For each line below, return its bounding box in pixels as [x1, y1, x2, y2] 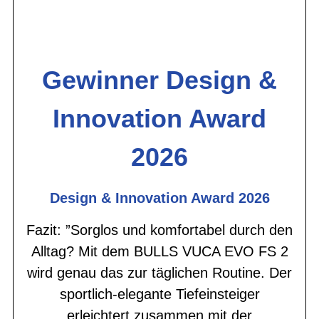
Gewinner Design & [42, 65, 277, 95]
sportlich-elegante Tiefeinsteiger [59, 286, 260, 302]
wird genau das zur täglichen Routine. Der [27, 264, 292, 281]
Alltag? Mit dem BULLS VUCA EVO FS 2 [31, 243, 288, 259]
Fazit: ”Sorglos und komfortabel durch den [26, 221, 293, 238]
